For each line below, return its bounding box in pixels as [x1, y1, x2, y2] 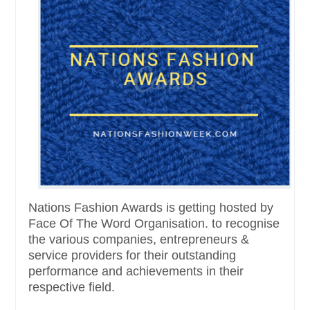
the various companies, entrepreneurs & [28, 232, 249, 246]
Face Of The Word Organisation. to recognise [28, 216, 280, 230]
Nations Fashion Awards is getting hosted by [28, 200, 273, 215]
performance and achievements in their [28, 264, 244, 278]
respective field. [28, 280, 115, 294]
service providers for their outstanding [28, 248, 236, 262]
